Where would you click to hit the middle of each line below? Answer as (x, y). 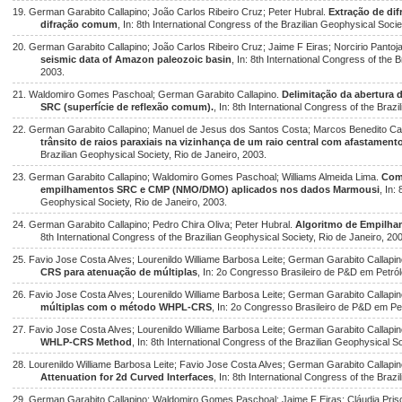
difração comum (79, 24)
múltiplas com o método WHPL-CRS (127, 307)
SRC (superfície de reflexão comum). (127, 107)
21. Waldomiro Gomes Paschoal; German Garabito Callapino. (147, 94)
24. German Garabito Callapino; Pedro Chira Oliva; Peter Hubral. (154, 224)
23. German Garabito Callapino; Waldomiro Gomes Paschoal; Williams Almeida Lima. (197, 177)
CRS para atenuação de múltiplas (119, 272)
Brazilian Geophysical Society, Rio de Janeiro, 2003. (154, 154)
